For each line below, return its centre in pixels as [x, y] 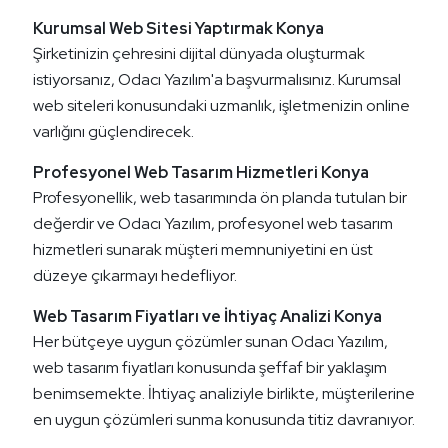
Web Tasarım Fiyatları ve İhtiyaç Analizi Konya [207, 317]
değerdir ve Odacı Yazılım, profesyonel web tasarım [213, 224]
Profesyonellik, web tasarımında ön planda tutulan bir [220, 198]
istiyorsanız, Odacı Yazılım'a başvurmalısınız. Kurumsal [217, 80]
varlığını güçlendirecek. [113, 132]
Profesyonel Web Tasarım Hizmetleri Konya [201, 173]
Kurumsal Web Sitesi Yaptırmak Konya [178, 29]
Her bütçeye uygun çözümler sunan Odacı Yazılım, [210, 342]
